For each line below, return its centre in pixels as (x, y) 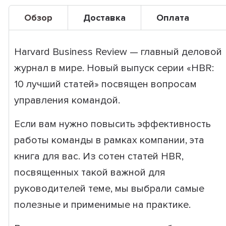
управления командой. (67, 100)
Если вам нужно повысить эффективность (112, 124)
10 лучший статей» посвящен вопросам (105, 84)
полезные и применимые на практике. (102, 205)
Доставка (104, 18)
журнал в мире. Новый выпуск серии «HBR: (114, 68)
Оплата (173, 18)
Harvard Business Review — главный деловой (118, 52)
